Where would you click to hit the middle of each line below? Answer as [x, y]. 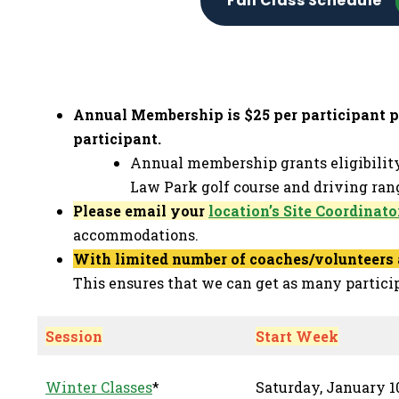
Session [74, 336]
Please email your [141, 211]
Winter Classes [99, 387]
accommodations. [136, 235]
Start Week [297, 336]
